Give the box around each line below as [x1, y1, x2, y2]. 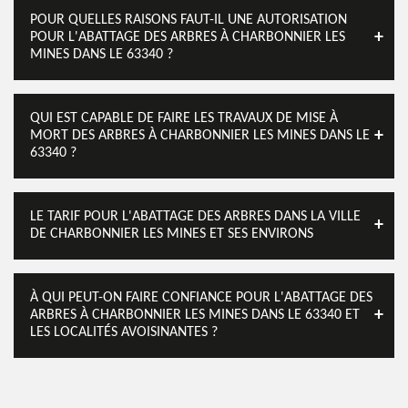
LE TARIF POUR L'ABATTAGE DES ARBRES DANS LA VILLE [30, 209, 361, 224]
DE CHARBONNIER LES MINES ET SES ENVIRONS [30, 227, 313, 241]
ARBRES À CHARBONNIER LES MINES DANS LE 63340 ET [30, 308, 360, 322]
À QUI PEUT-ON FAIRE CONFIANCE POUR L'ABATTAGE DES [30, 291, 372, 305]
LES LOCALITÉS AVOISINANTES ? [30, 325, 218, 340]
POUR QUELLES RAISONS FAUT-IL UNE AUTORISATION [30, 13, 347, 27]
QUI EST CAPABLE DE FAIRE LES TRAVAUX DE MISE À [30, 111, 338, 126]
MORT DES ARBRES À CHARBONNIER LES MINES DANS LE [30, 128, 370, 143]
